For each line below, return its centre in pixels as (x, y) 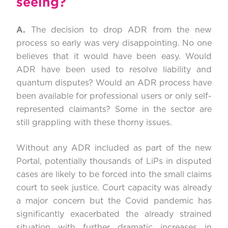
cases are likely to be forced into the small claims (114, 175)
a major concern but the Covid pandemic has (114, 201)
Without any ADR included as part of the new (114, 148)
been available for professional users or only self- (114, 96)
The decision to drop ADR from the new (121, 30)
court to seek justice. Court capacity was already (114, 188)
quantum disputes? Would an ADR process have (114, 83)
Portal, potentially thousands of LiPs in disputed (114, 162)
